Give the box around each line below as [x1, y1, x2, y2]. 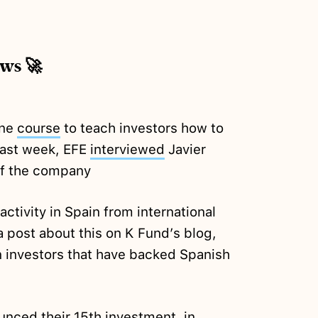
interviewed [89, 141, 165, 158]
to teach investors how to [60, 120, 224, 137]
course [16, 120, 60, 137]
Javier [164, 141, 206, 158]
